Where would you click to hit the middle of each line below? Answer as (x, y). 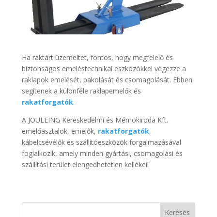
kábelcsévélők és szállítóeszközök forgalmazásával (101, 142)
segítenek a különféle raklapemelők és (81, 91)
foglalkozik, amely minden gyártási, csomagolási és (102, 154)
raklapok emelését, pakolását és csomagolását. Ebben (107, 80)
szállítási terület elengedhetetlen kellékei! (85, 165)
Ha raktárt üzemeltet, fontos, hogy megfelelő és (97, 58)
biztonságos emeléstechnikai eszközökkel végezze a (104, 69)
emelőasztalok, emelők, (60, 131)
